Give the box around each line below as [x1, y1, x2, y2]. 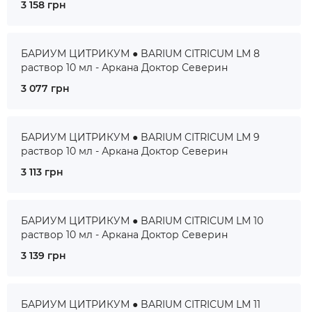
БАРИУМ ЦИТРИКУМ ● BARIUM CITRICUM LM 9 [21, 131, 260, 143]
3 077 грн [21, 82, 70, 95]
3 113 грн [21, 166, 63, 178]
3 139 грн [21, 249, 66, 262]
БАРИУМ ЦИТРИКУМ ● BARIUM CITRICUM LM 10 [21, 214, 263, 227]
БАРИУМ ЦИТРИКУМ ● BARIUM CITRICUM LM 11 [21, 298, 260, 311]
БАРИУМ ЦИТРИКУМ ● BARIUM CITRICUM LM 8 [21, 47, 260, 60]
